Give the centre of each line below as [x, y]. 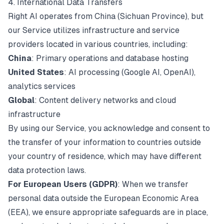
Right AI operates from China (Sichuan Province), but [106, 16]
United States [36, 72]
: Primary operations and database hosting [110, 58]
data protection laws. [47, 170]
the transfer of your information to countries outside [104, 142]
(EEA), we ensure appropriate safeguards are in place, [108, 212]
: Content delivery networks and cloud [105, 100]
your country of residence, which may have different [105, 156]
